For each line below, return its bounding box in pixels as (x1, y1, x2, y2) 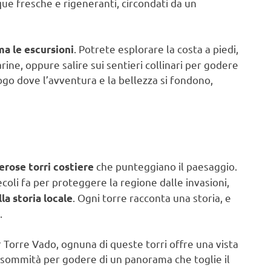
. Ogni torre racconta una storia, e (73, 191, 231, 204)
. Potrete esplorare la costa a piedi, (74, 42, 238, 55)
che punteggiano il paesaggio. (94, 159, 237, 172)
